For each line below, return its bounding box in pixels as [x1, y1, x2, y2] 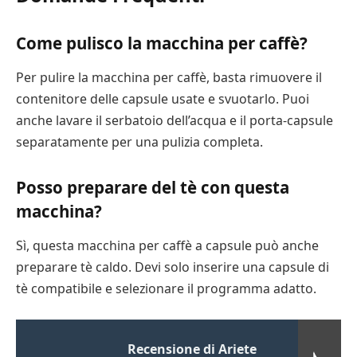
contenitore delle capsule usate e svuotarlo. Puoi [16, 90, 309, 108]
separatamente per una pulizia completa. [16, 133, 263, 151]
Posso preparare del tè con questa [16, 175, 289, 198]
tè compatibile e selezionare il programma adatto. [16, 280, 316, 298]
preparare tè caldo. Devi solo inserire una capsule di [16, 258, 329, 277]
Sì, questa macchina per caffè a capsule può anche [16, 237, 319, 255]
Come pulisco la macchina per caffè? [16, 31, 308, 54]
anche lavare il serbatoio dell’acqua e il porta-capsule [16, 112, 333, 130]
